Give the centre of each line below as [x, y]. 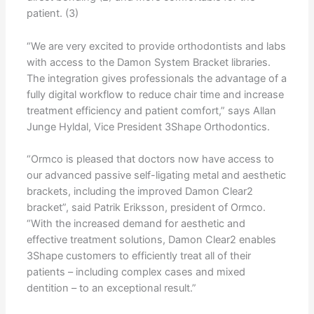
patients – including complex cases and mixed [136, 272]
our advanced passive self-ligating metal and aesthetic [156, 176]
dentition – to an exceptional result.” [111, 288]
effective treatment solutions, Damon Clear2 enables [151, 240]
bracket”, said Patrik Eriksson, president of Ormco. [146, 208]
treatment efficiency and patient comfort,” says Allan [151, 110]
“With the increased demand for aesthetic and [136, 224]
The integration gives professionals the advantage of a [156, 78]
